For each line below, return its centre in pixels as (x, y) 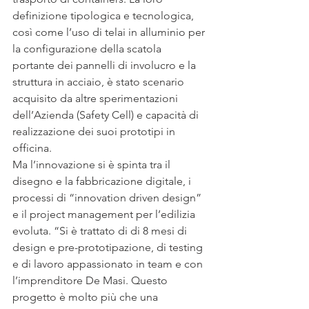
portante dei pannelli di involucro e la (106, 65)
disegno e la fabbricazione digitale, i (103, 181)
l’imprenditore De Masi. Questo (91, 280)
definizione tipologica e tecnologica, (104, 15)
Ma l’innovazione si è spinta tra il (93, 164)
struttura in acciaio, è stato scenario (100, 81)
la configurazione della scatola (88, 48)
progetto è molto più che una (87, 297)
